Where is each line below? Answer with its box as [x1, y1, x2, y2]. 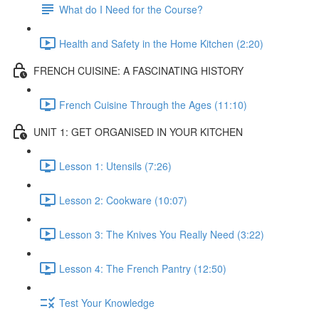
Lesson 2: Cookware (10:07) [59, 192, 187, 207]
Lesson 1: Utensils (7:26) [59, 158, 172, 173]
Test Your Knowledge [59, 295, 155, 310]
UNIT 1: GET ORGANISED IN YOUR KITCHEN [33, 124, 243, 139]
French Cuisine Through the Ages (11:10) [59, 97, 247, 112]
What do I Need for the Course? [59, 1, 203, 16]
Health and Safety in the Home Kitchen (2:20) [59, 36, 263, 51]
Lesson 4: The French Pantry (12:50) [59, 261, 226, 276]
